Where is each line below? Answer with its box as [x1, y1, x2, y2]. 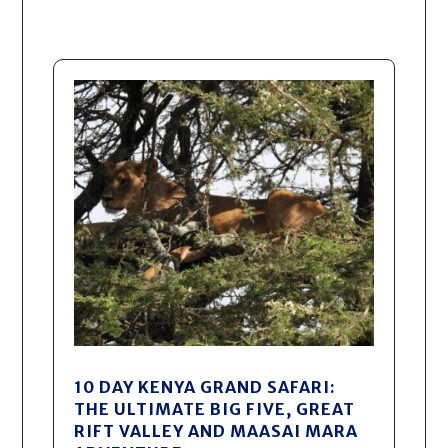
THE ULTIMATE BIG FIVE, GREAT [74, 398, 356, 419]
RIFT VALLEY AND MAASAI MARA [74, 420, 359, 441]
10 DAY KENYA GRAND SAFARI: [74, 376, 337, 397]
